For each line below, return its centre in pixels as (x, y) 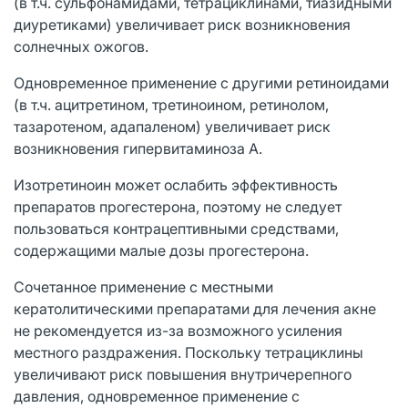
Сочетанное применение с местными (143, 286)
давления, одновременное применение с (157, 396)
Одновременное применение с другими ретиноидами (201, 82)
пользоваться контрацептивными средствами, (176, 228)
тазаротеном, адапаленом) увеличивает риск (172, 126)
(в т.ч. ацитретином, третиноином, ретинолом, (171, 104)
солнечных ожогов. (81, 46)
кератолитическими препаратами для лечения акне (195, 308)
